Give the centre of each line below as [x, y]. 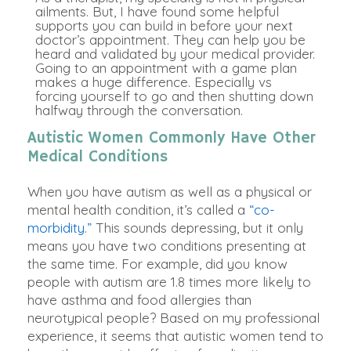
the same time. [74, 264]
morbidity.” [60, 228]
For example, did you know [204, 264]
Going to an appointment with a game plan [166, 68]
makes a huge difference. [115, 82]
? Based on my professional [235, 318]
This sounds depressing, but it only [197, 228]
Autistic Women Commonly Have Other [171, 139]
